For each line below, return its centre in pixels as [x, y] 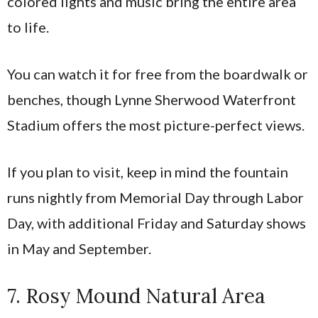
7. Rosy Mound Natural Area [136, 296]
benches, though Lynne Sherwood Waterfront [152, 100]
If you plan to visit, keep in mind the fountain [148, 172]
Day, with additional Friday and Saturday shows [157, 223]
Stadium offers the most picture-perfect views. [156, 125]
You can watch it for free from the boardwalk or [158, 74]
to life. [28, 27]
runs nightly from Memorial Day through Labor [155, 198]
